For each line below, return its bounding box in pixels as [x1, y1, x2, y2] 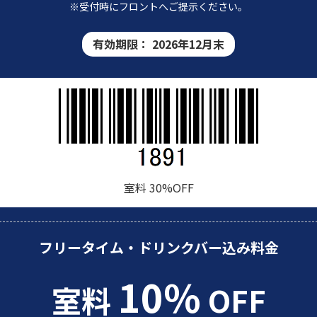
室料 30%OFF [123, 178, 194, 196]
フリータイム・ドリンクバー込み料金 [38, 236, 279, 258]
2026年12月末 [152, 35, 224, 53]
